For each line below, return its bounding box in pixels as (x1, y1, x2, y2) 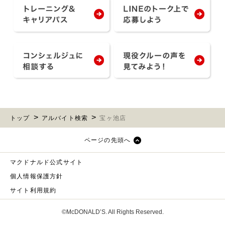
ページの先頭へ (84, 136, 131, 144)
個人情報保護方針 (10, 172, 63, 180)
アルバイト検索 (41, 115, 88, 122)
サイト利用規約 (10, 186, 57, 194)
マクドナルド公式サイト (10, 158, 83, 166)
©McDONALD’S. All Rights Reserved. (61, 208, 164, 215)
